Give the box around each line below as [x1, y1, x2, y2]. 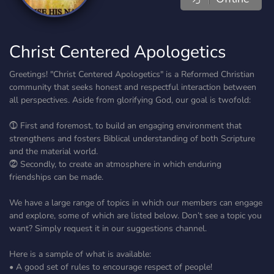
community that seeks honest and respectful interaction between [9, 81, 256, 93]
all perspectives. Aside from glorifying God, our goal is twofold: [9, 94, 251, 106]
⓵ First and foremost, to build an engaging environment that [9, 120, 242, 131]
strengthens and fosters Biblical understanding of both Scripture [9, 133, 255, 144]
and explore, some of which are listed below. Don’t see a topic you [9, 210, 262, 221]
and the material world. [9, 146, 98, 157]
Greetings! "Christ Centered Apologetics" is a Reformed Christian [9, 68, 254, 80]
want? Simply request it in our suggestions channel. [9, 223, 207, 234]
